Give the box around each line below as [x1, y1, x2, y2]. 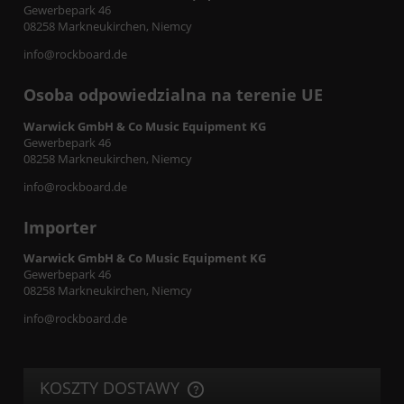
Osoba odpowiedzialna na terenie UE [23, 84, 323, 106]
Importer [23, 216, 96, 238]
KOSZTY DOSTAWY [40, 377, 185, 399]
